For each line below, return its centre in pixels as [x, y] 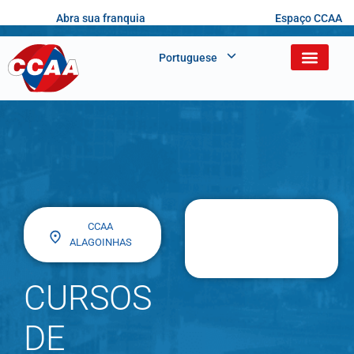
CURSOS [88, 298]
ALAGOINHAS [100, 243]
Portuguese [188, 58]
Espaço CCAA [309, 18]
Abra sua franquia [101, 18]
